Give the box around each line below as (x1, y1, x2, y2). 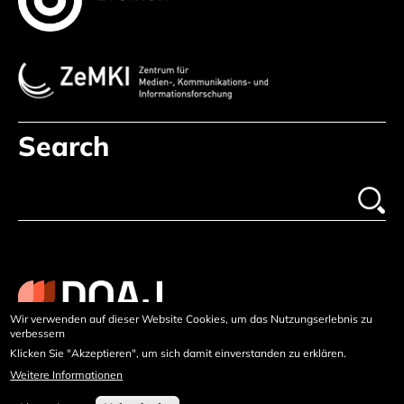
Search (18, 129, 109, 164)
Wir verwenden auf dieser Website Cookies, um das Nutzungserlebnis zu (10, 311, 373, 326)
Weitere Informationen (10, 367, 124, 381)
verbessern (10, 326, 66, 340)
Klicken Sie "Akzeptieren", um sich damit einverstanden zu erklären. (10, 345, 347, 360)
